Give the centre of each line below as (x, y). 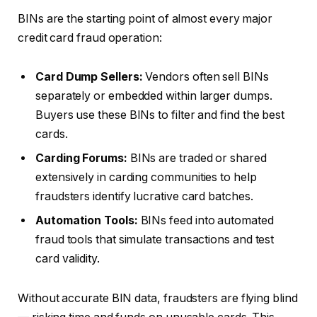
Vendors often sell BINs (206, 77)
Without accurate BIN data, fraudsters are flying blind (158, 299)
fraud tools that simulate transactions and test (155, 240)
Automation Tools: (87, 221)
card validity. (68, 259)
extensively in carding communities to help (146, 178)
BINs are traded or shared (197, 158)
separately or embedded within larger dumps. (154, 96)
